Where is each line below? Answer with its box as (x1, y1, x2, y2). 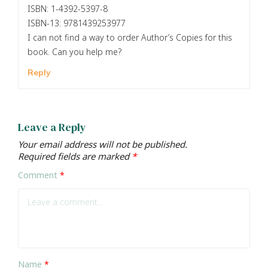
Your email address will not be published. (18, 138, 187, 151)
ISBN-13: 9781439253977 (28, 17, 126, 29)
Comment (18, 169, 60, 181)
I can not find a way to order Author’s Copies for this (28, 32, 232, 44)
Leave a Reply (18, 120, 86, 135)
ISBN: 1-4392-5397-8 (28, 3, 108, 15)
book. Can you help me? (28, 46, 121, 58)
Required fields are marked (18, 150, 132, 163)
